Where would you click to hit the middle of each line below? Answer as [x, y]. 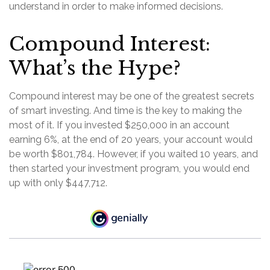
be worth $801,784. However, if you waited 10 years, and [133, 154]
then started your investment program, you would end [129, 169]
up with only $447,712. [58, 183]
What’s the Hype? [95, 68]
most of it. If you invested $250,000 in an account [119, 125]
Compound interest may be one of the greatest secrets [132, 96]
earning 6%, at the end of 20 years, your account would [131, 140]
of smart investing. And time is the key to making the [125, 111]
